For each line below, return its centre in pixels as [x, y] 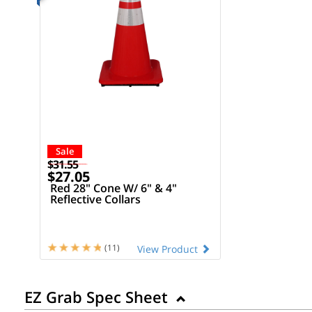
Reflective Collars [96, 200]
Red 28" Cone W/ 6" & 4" [114, 188]
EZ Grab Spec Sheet [98, 296]
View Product [169, 249]
